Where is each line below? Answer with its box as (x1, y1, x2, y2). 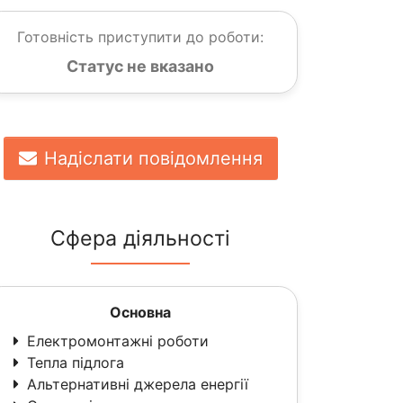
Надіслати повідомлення (43, 148, 263, 169)
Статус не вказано (67, 57, 214, 76)
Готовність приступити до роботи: (17, 28, 264, 46)
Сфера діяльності (50, 226, 230, 251)
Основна (110, 303, 171, 321)
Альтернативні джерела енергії (27, 375, 248, 393)
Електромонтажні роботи (27, 332, 209, 350)
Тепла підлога (27, 354, 124, 372)
